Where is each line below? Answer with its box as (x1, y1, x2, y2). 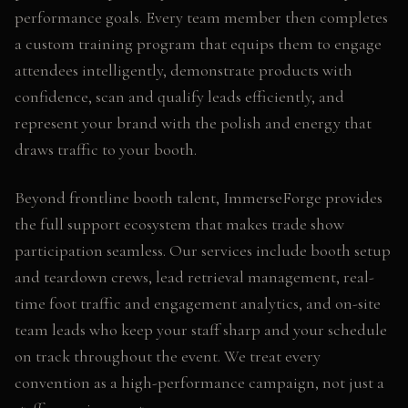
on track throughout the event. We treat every (15, 346, 321, 366)
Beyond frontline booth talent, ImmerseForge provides (15, 188, 382, 208)
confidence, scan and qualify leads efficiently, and (15, 87, 344, 107)
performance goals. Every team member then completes (15, 7, 388, 27)
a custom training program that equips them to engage (15, 34, 382, 54)
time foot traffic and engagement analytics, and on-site (15, 293, 381, 313)
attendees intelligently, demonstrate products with (15, 60, 352, 80)
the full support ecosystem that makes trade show (15, 214, 344, 234)
